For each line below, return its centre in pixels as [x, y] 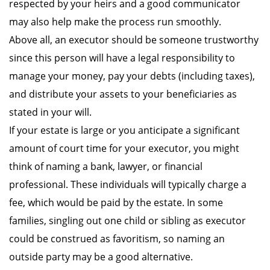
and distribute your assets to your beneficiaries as [123, 94]
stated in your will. [50, 112]
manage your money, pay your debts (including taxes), [132, 76]
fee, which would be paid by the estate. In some [116, 202]
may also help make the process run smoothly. [115, 22]
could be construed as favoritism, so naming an [117, 239]
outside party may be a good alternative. [101, 257]
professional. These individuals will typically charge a [128, 184]
